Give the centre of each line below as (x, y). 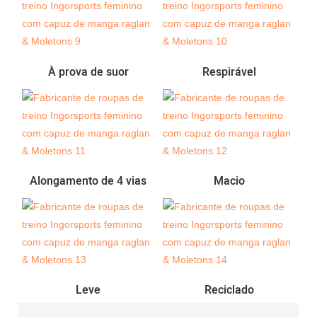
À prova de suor (88, 72)
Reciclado (229, 290)
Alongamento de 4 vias (88, 181)
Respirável (229, 72)
